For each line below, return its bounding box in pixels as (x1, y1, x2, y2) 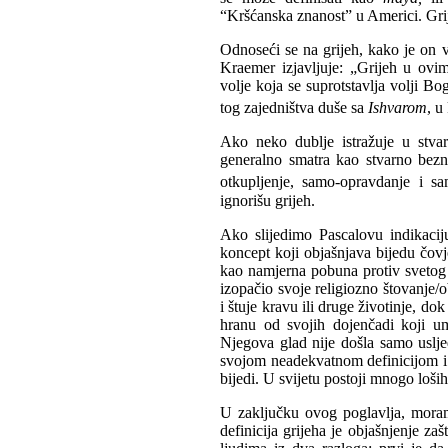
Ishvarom (368, 99, 427, 117)
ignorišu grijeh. (220, 191, 319, 209)
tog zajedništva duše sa (220, 99, 368, 117)
